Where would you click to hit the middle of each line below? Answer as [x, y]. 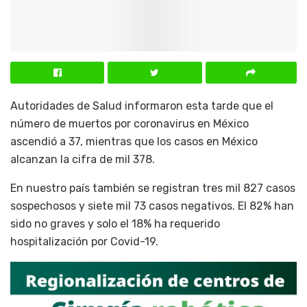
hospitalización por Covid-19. [84, 241]
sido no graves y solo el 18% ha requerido [115, 223]
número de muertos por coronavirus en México [130, 123]
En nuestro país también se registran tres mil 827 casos [153, 188]
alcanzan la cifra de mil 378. [83, 159]
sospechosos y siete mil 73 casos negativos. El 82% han [152, 206]
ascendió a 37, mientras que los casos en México [134, 141]
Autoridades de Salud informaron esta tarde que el [142, 106]
